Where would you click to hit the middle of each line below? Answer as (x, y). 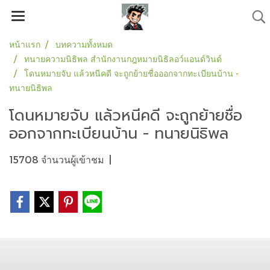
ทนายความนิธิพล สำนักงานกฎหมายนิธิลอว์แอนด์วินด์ (123, 59)
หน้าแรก (25, 44)
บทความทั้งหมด (84, 44)
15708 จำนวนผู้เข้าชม (57, 159)
